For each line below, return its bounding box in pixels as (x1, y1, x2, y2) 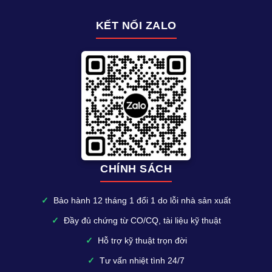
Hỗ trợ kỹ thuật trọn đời (97, 235, 187, 245)
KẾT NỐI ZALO (95, 19, 177, 32)
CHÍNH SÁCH (100, 162, 172, 175)
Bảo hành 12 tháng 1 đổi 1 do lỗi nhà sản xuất (53, 195, 231, 205)
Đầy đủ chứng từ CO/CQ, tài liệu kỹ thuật (63, 215, 221, 225)
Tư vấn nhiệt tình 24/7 (100, 255, 185, 265)
